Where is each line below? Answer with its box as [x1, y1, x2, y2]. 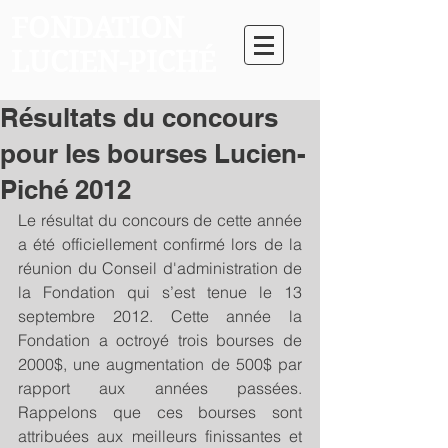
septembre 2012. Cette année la [18, 306, 302, 326]
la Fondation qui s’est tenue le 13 [18, 282, 302, 302]
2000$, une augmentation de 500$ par [18, 354, 302, 374]
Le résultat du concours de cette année [18, 210, 302, 230]
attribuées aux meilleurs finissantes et [18, 426, 302, 446]
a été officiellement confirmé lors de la [18, 234, 302, 254]
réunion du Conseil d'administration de [18, 258, 302, 278]
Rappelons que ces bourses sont [18, 402, 302, 422]
